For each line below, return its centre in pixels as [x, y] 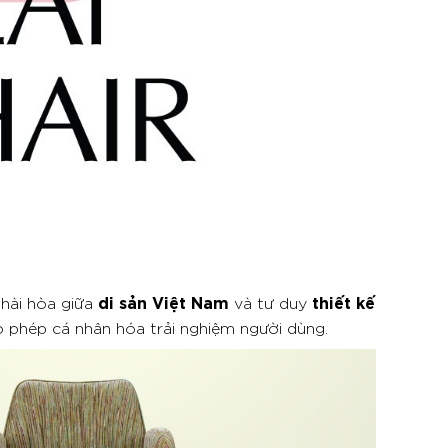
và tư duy [270, 302]
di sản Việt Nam [163, 301]
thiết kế [343, 301]
